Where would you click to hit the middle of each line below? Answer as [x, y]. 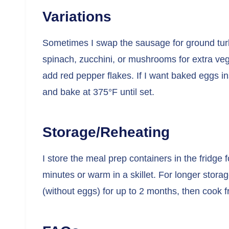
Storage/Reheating [106, 132]
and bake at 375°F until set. [98, 92]
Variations [77, 16]
